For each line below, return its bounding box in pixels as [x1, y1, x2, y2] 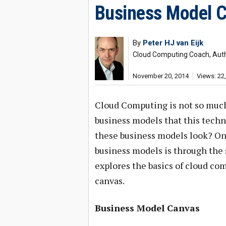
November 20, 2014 [132, 72, 189, 80]
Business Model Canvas [94, 202, 200, 214]
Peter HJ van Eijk [142, 38, 203, 47]
